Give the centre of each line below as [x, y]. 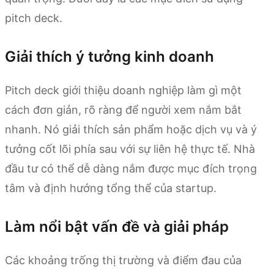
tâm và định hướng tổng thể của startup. [111, 188]
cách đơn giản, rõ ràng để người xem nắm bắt [123, 110]
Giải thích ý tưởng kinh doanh [109, 57]
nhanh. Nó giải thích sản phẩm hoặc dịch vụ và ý [131, 130]
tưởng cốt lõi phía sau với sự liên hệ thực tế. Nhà [130, 149]
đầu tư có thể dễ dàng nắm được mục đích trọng [131, 169]
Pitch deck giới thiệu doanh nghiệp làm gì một [123, 91]
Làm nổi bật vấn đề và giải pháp [117, 227]
